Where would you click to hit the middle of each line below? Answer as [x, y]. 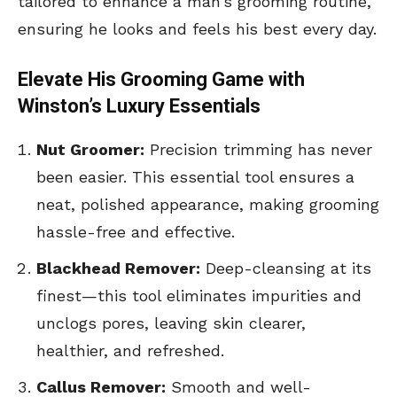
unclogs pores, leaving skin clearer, [171, 323]
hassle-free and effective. [136, 232]
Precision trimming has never [258, 150]
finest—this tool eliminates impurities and [199, 296]
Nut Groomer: [90, 150]
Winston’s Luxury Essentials [139, 106]
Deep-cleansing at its [286, 269]
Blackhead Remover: [118, 269]
